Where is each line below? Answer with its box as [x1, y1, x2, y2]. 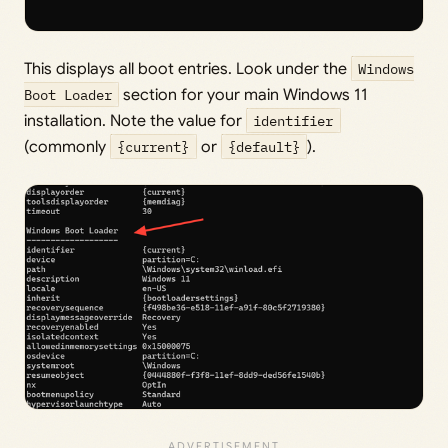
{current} [117, 137, 190, 157]
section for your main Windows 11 [119, 85, 369, 106]
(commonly [24, 137, 110, 158]
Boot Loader [24, 85, 112, 105]
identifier [253, 111, 334, 131]
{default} [227, 137, 300, 157]
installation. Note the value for [24, 111, 246, 132]
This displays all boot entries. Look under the [24, 59, 351, 80]
